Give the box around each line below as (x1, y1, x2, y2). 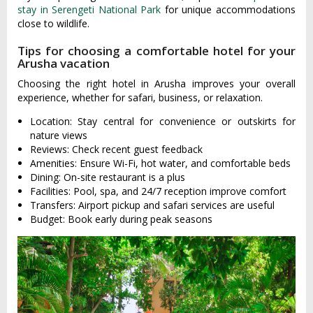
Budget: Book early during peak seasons (30, 212, 212, 226)
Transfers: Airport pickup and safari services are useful (30, 198, 275, 212)
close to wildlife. (17, 16, 89, 30)
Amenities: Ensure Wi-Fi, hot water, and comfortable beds (30, 156, 291, 170)
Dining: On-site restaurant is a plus (30, 170, 185, 184)
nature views (30, 128, 87, 142)
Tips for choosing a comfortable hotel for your (17, 42, 296, 59)
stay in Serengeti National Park (17, 2, 161, 16)
